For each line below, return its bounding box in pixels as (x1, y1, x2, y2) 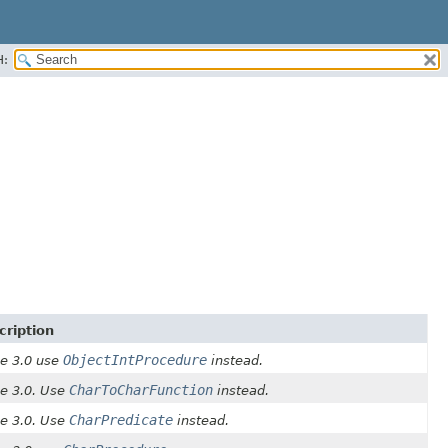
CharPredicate (69, 412, 173, 429)
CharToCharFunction (69, 382, 213, 399)
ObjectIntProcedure (63, 352, 207, 369)
